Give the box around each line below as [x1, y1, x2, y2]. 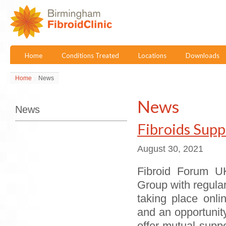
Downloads [186, 51, 219, 60]
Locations [138, 51, 166, 60]
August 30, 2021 [137, 144, 203, 154]
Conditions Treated [62, 51, 119, 60]
